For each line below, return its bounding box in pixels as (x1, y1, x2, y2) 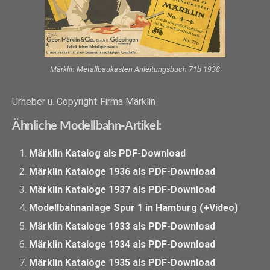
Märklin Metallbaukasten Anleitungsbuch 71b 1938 (50, 64, 220, 74)
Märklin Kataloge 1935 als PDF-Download (29, 256, 216, 268)
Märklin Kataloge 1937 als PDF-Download (29, 184, 216, 196)
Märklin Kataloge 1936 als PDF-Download (29, 166, 216, 178)
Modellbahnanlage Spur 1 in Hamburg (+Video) (29, 202, 239, 214)
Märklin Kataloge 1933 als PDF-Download (29, 220, 216, 232)
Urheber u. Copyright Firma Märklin (12, 95, 155, 107)
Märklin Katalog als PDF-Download (29, 147, 186, 159)
